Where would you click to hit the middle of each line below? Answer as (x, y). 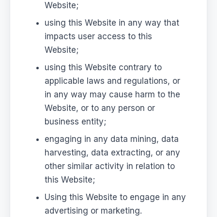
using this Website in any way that (112, 23)
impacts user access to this (99, 36)
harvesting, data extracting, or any (113, 152)
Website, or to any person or (100, 108)
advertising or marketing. (93, 210)
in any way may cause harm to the (113, 94)
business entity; (76, 121)
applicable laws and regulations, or (113, 81)
